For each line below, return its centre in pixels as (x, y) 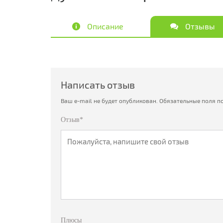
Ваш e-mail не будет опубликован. (109, 101)
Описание (106, 26)
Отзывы (200, 26)
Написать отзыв (98, 85)
